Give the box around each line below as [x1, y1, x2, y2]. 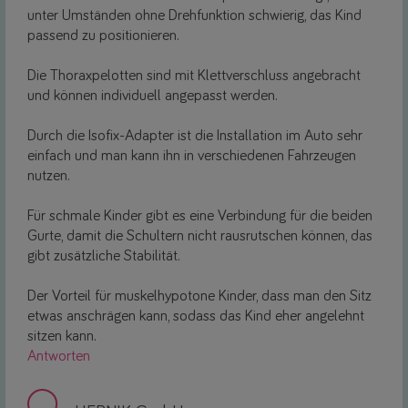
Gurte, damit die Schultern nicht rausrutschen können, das [27, 228, 372, 244]
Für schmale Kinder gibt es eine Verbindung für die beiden [27, 208, 372, 224]
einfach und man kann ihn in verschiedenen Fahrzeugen [27, 148, 356, 164]
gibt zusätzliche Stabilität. [27, 248, 180, 264]
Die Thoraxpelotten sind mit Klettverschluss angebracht [27, 67, 361, 84]
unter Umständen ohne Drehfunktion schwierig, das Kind [27, 7, 362, 24]
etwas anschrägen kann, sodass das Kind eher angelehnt [27, 308, 364, 324]
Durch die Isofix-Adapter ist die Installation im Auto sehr [27, 127, 362, 144]
